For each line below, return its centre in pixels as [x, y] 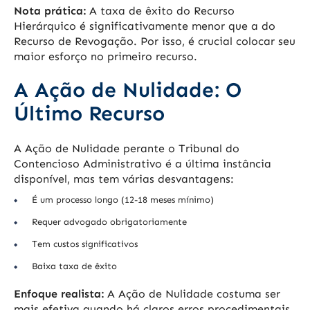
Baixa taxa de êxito [74, 266]
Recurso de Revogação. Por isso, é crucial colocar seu [155, 42]
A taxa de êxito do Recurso [160, 11]
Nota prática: [50, 11]
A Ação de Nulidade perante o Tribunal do [127, 149]
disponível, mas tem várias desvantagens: [124, 179]
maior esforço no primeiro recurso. [106, 57]
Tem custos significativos [85, 244]
